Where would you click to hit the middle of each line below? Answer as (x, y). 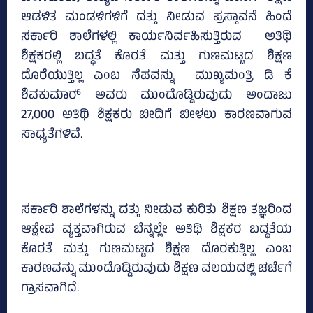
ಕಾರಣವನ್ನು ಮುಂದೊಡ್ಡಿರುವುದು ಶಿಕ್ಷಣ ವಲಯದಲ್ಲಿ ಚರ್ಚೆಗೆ (156, 270)
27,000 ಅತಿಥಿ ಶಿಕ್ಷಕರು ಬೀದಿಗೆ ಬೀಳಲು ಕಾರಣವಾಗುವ (156, 116)
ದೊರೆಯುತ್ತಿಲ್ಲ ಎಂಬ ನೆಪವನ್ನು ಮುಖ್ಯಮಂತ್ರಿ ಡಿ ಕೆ (156, 77)
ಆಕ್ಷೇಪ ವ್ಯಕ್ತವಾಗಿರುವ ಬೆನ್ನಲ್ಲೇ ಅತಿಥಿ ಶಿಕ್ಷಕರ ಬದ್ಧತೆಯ (156, 231)
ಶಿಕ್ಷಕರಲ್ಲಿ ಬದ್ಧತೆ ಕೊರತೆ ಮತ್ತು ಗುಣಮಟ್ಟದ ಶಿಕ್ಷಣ (156, 58)
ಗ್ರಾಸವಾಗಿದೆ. (50, 290)
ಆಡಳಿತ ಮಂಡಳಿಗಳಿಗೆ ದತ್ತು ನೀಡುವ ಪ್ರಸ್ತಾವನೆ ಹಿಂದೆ (156, 19)
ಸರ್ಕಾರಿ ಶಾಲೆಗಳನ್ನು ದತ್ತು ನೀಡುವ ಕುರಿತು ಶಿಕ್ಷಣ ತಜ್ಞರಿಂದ (156, 211)
